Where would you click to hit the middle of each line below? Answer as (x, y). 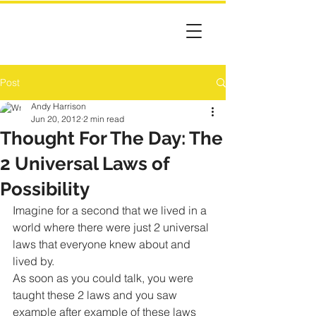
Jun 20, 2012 (56, 119)
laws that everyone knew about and (103, 244)
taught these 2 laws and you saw (96, 295)
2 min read (104, 119)
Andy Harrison (59, 106)
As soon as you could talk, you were (104, 278)
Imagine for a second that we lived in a (111, 210)
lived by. (34, 261)
